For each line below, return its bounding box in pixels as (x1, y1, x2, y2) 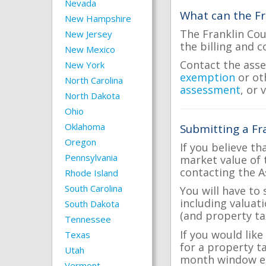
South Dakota (65, 198, 119, 210)
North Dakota (65, 90, 120, 102)
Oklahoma (65, 121, 105, 132)
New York (65, 59, 104, 71)
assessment (180, 83, 240, 97)
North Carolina (65, 74, 123, 86)
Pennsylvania (65, 151, 118, 163)
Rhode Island (65, 167, 118, 179)
